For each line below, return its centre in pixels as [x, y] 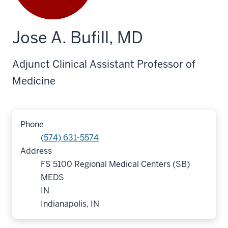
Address [36, 151]
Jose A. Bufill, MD [78, 37]
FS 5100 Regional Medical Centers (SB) [115, 164]
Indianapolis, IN [70, 204]
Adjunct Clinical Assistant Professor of [104, 64]
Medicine [34, 81]
